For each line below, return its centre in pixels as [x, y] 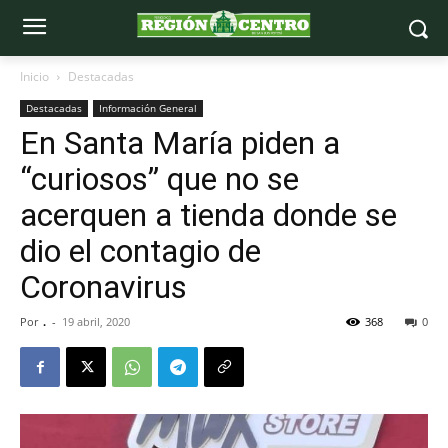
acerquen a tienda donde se [208, 215]
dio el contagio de [140, 251]
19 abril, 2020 [96, 321]
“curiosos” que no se [159, 179]
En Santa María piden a [180, 143]
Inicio [34, 76]
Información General [148, 108]
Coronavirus [103, 287]
